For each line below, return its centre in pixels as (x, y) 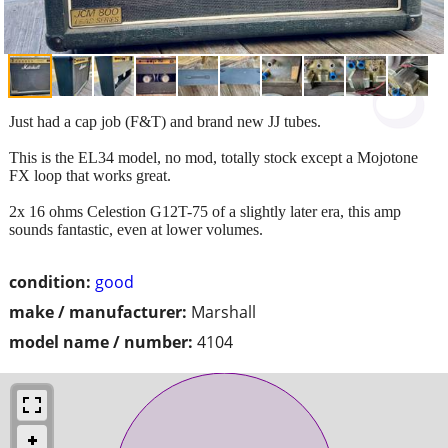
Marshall (223, 311)
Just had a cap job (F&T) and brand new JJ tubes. (165, 121)
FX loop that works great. (90, 175)
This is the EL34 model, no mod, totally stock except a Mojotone (213, 157)
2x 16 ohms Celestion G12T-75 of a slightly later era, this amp (205, 211)
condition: (50, 281)
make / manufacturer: (98, 311)
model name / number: (101, 341)
